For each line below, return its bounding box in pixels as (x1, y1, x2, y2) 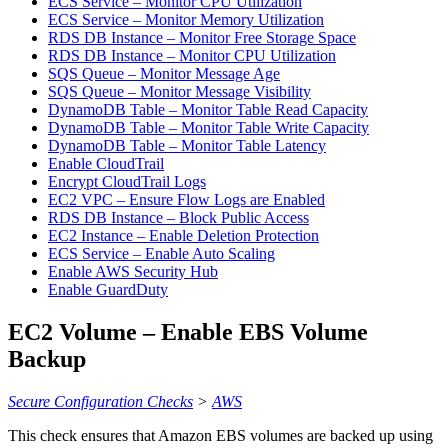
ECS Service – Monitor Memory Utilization (48, 11, 324, 29)
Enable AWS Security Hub (48, 263, 218, 281)
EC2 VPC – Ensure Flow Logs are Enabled (48, 191, 325, 209)
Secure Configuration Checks (8, 393, 193, 411)
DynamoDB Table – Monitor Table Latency (48, 137, 326, 155)
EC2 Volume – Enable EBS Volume (8, 319, 368, 346)
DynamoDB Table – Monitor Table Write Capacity (48, 119, 369, 137)
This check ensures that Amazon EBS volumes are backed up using (8, 427, 433, 445)
